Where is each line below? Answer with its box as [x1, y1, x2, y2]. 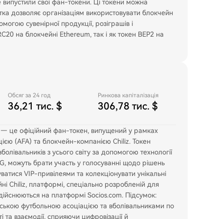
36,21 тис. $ [8, 100, 62, 112]
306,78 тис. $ [98, 100, 158, 112]
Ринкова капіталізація [98, 92, 158, 99]
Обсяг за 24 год [8, 92, 50, 99]
